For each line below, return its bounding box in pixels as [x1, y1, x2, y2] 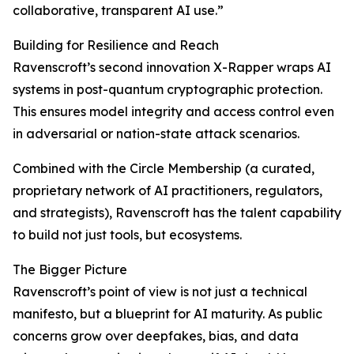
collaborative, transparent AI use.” [13, 2, 224, 18]
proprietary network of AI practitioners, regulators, [13, 183, 322, 198]
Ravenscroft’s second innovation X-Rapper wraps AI [13, 59, 331, 75]
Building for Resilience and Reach [13, 37, 219, 53]
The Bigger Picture [13, 262, 127, 277]
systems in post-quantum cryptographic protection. [13, 81, 322, 97]
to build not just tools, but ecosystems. [13, 227, 242, 243]
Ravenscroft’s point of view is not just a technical [13, 284, 307, 299]
